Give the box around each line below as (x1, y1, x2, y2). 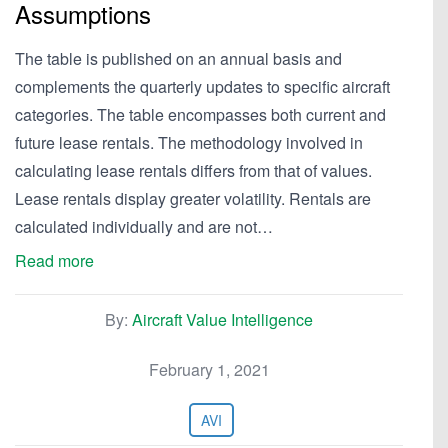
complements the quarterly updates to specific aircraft (15, 75, 390, 98)
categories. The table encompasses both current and (15, 103, 386, 126)
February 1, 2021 (148, 358, 270, 381)
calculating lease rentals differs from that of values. (15, 159, 372, 182)
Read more (15, 249, 94, 272)
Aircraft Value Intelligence (132, 308, 313, 331)
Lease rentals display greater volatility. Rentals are (15, 187, 371, 210)
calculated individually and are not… (15, 215, 273, 238)
